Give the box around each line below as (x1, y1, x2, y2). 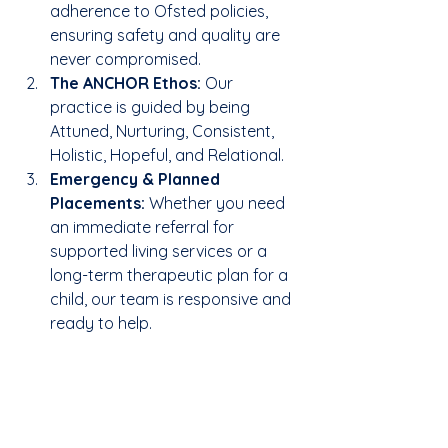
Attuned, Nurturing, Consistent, (50, 121, 278, 142)
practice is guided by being (50, 97, 254, 118)
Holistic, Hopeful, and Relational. (50, 145, 284, 166)
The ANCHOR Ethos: (50, 73, 201, 94)
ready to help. (50, 313, 152, 334)
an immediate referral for (50, 217, 238, 238)
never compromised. (50, 49, 201, 70)
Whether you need (145, 193, 289, 214)
